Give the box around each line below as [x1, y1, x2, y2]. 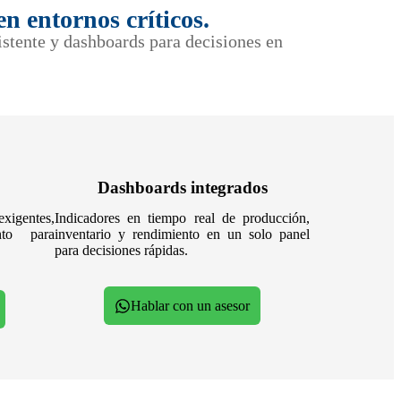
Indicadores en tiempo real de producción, [55, 210, 310, 226]
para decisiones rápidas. [55, 243, 188, 259]
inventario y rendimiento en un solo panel [55, 226, 310, 243]
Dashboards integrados [97, 178, 268, 198]
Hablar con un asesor [130, 298, 250, 314]
